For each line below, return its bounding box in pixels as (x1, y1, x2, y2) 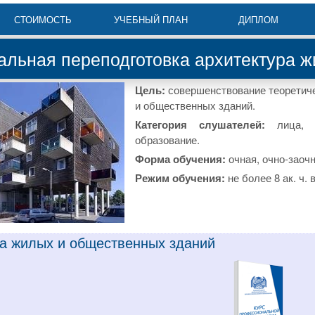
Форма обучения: (135, 151, 229, 167)
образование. (135, 132, 200, 147)
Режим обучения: (135, 170, 228, 186)
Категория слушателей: (135, 117, 265, 132)
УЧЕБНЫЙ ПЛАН (113, 13, 188, 26)
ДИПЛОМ (238, 13, 278, 26)
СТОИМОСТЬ (14, 13, 72, 26)
